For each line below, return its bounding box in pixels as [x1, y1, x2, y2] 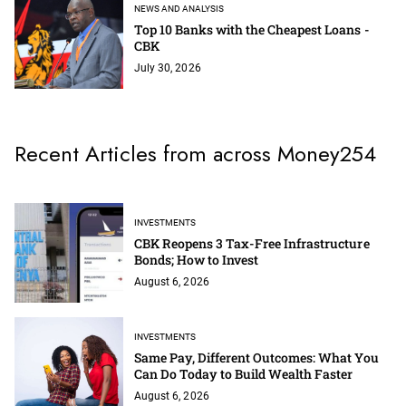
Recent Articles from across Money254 [14, 137, 376, 169]
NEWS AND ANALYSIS [134, 3, 225, 14]
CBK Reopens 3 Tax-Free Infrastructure [134, 234, 370, 252]
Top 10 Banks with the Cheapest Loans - [134, 20, 370, 38]
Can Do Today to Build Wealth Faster [134, 364, 353, 382]
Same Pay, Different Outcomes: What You [134, 348, 379, 366]
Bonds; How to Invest [134, 250, 259, 268]
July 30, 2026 [134, 61, 201, 74]
